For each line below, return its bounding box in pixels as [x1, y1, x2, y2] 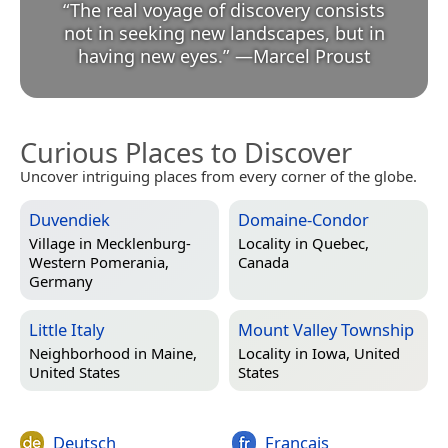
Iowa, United [312, 343, 400, 364]
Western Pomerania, [29, 252, 169, 273]
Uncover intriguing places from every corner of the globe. [20, 166, 417, 187]
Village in [29, 233, 96, 254]
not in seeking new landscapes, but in [63, 21, 385, 46]
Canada [238, 252, 289, 273]
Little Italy [29, 318, 104, 342]
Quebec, [312, 233, 369, 254]
